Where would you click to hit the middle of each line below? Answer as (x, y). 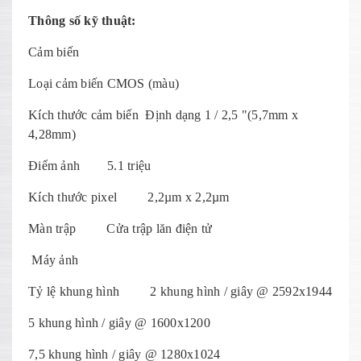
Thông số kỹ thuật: (82, 21)
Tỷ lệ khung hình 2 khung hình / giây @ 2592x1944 (180, 291)
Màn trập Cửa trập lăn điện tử (120, 228)
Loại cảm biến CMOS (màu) (104, 83)
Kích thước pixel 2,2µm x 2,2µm (129, 197)
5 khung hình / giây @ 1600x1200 (119, 323)
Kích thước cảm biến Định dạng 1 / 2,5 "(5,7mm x (163, 115)
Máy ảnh (53, 260)
